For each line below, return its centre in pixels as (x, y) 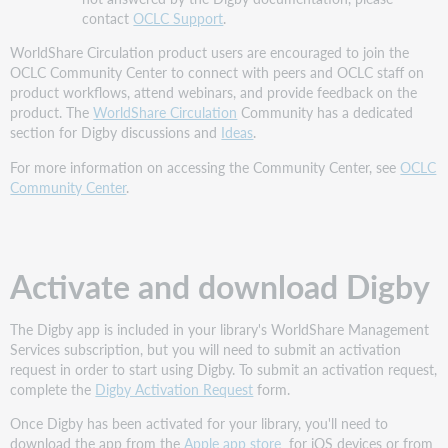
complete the (53, 389)
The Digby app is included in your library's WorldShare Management (220, 329)
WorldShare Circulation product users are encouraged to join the (210, 52)
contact (108, 17)
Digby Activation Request (174, 389)
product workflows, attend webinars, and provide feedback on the (214, 92)
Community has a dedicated (325, 112)
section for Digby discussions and (116, 132)
